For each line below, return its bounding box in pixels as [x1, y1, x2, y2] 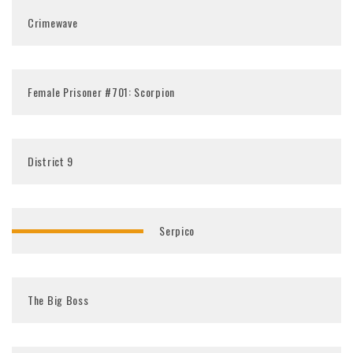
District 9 [28, 153, 73, 169]
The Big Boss [28, 292, 89, 308]
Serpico [159, 222, 195, 239]
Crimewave [28, 14, 78, 31]
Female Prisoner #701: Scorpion [28, 84, 175, 100]
